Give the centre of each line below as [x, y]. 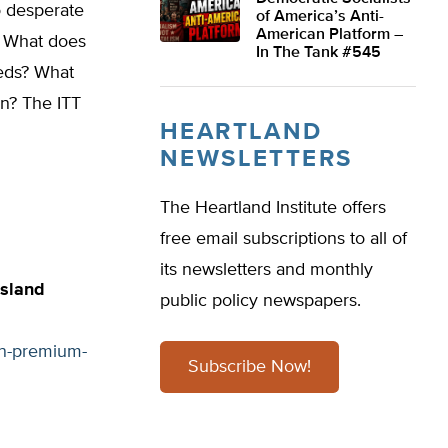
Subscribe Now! [249, 367]
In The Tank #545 [318, 53]
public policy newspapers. [260, 301]
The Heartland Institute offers [273, 208]
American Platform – [329, 35]
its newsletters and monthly [266, 270]
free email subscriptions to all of [283, 239]
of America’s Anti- [320, 17]
